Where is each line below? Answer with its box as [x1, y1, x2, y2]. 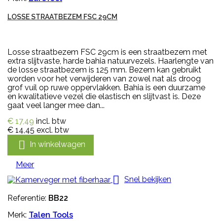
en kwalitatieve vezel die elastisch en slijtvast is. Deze [7, 91, 201, 101]
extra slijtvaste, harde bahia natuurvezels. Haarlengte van [7, 56, 214, 66]
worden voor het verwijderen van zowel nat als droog [7, 74, 201, 83]
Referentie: [7, 193, 48, 203]
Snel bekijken [124, 174, 171, 184]
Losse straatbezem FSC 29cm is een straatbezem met [7, 47, 207, 57]
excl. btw [37, 125, 69, 135]
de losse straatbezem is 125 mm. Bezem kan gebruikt [7, 65, 201, 74]
